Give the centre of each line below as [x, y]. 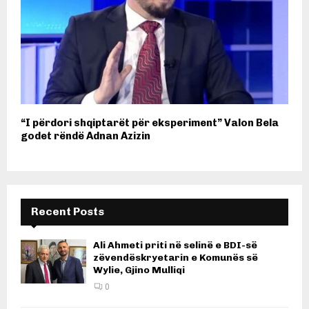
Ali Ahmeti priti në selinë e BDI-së [175, 246]
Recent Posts [68, 212]
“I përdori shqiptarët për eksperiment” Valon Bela [150, 123]
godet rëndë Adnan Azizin [86, 136]
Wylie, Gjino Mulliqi [139, 270]
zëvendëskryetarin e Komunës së [176, 258]
